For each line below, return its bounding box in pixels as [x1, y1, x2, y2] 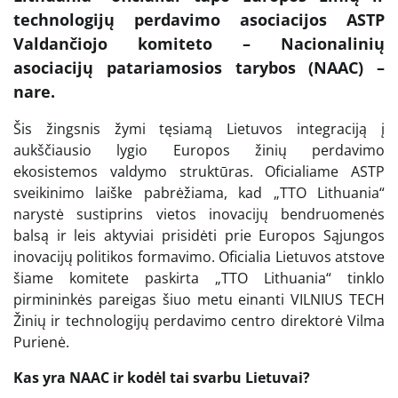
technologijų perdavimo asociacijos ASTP [13, 8, 385, 30]
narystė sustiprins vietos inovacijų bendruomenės [13, 203, 385, 224]
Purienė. [13, 331, 69, 352]
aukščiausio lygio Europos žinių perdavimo [13, 139, 385, 160]
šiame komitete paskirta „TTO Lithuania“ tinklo [13, 267, 385, 288]
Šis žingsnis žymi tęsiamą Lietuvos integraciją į [13, 118, 385, 139]
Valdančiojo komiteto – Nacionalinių [13, 32, 385, 54]
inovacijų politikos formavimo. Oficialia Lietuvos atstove [13, 246, 385, 267]
